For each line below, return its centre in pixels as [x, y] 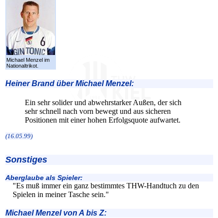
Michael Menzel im [28, 60]
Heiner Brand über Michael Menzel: [70, 83]
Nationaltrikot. [22, 65]
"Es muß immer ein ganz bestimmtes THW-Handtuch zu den [106, 185]
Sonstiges [26, 159]
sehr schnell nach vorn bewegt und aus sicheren [98, 111]
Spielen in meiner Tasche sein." [61, 194]
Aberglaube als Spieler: [44, 177]
